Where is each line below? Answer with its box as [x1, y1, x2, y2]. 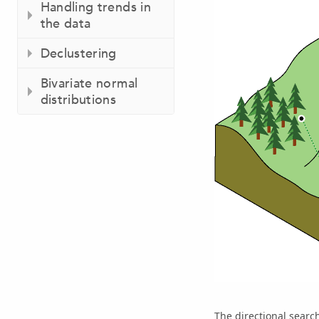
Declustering [40, 45, 117, 62]
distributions [40, 91, 117, 108]
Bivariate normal [40, 75, 138, 92]
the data [40, 15, 91, 32]
